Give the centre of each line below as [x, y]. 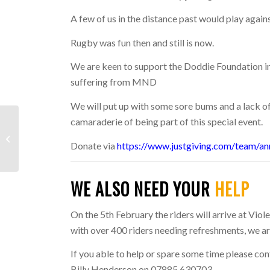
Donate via [94, 145]
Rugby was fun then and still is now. [143, 42]
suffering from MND [114, 82]
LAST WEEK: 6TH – [55, 132]
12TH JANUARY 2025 [60, 145]
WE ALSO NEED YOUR [143, 189]
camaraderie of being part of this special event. [167, 121]
